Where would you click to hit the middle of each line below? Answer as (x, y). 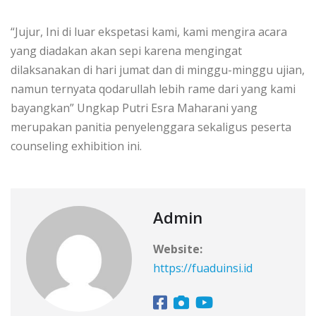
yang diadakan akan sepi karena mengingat (126, 50)
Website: (178, 249)
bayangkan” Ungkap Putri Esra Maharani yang (134, 108)
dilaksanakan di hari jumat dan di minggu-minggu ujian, (158, 69)
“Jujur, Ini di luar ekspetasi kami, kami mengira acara (149, 31)
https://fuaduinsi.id (203, 268)
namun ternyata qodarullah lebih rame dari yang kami (153, 89)
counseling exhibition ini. (76, 146)
